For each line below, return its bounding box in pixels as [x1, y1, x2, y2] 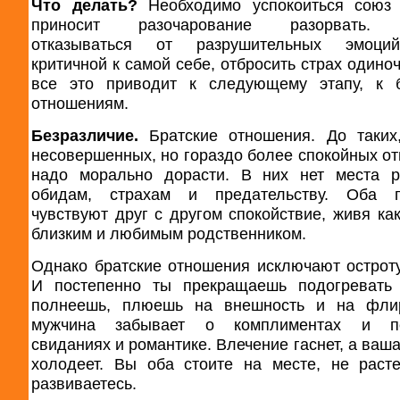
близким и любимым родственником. [31, 224, 306, 244]
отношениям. [31, 94, 129, 113]
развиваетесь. [31, 374, 137, 394]
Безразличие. [31, 126, 150, 146]
